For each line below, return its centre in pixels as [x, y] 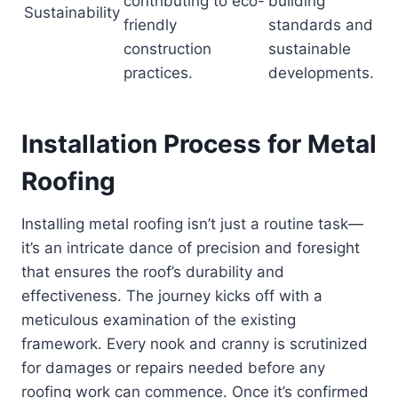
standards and [321, 25]
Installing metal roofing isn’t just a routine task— [192, 224]
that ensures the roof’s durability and [153, 272]
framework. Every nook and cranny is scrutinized [195, 344]
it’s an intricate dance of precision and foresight [191, 248]
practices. [158, 73]
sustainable [310, 49]
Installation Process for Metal [199, 144]
